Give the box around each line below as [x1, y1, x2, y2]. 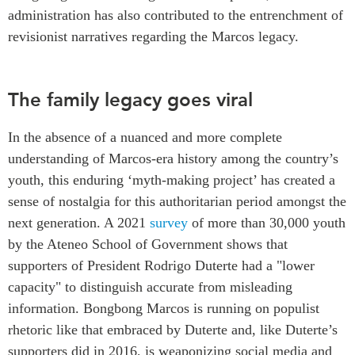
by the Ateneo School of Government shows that [8, 235, 288, 252]
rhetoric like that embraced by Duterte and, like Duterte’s [8, 321, 338, 338]
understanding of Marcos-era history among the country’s [8, 150, 338, 166]
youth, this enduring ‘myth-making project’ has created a [8, 171, 335, 188]
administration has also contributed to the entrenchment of [8, 7, 343, 23]
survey [150, 214, 188, 231]
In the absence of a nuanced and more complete [8, 128, 282, 145]
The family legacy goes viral [8, 88, 253, 111]
